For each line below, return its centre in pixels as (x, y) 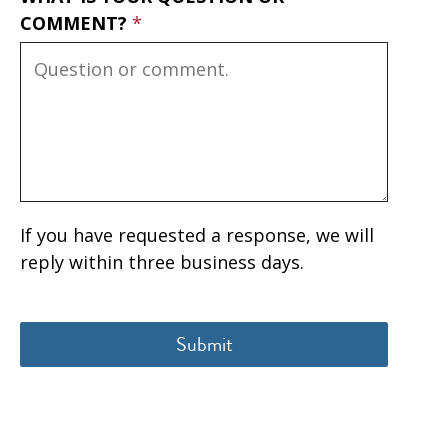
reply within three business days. (162, 261)
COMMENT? (76, 22)
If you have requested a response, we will (197, 234)
